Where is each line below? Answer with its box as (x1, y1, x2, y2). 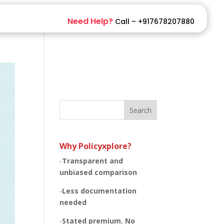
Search (129, 105, 151, 115)
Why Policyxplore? (59, 140, 132, 152)
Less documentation (62, 186, 137, 196)
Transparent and (62, 156, 123, 166)
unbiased (59, 167, 93, 177)
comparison (94, 167, 137, 177)
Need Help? (67, 15, 115, 27)
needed (59, 197, 87, 207)
